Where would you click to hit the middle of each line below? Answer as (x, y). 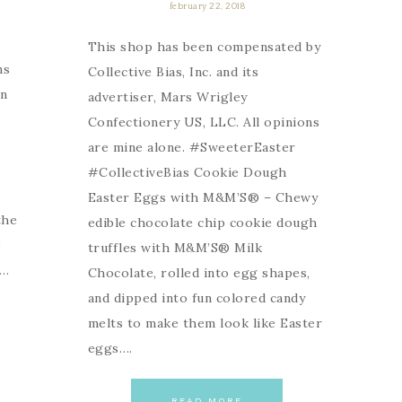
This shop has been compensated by (204, 46)
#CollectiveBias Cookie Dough (187, 172)
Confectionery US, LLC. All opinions (204, 122)
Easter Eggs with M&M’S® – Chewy (203, 197)
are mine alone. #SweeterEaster (192, 147)
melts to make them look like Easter (205, 323)
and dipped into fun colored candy (197, 297)
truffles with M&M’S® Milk (175, 247)
